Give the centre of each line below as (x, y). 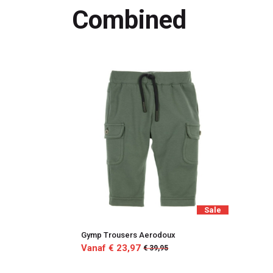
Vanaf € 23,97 (111, 248)
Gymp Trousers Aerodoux (129, 235)
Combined (129, 20)
